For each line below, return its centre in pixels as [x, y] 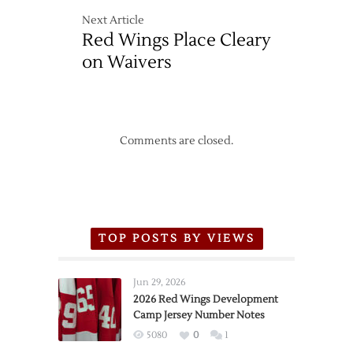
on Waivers [127, 63]
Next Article [113, 21]
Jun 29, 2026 [160, 283]
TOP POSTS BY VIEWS [176, 239]
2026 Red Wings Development [206, 300]
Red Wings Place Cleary [176, 41]
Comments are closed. [176, 141]
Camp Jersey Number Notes [199, 316]
